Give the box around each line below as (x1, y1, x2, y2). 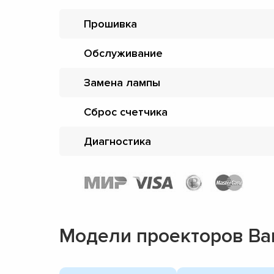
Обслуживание (84, 46, 163, 60)
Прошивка (84, 17, 137, 31)
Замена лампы (84, 75, 160, 89)
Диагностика (84, 134, 151, 148)
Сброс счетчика (84, 105, 168, 119)
